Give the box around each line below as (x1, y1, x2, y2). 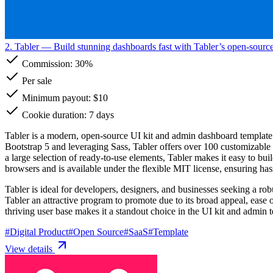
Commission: (19, 58, 75, 69)
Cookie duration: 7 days (19, 109, 114, 120)
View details (5, 243, 55, 254)
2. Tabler (5, 41, 39, 52)
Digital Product (10, 226, 68, 237)
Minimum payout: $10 (19, 92, 108, 103)
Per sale (19, 75, 52, 86)
